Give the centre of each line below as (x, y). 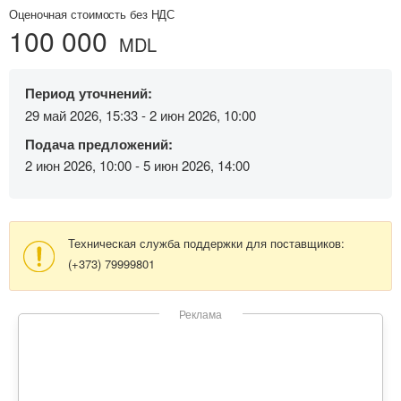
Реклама (200, 314)
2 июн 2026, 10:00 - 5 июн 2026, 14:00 (137, 166)
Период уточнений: (89, 94)
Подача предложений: (99, 144)
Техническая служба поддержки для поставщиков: (206, 243)
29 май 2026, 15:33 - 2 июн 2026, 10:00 (141, 115)
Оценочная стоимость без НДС (92, 14)
